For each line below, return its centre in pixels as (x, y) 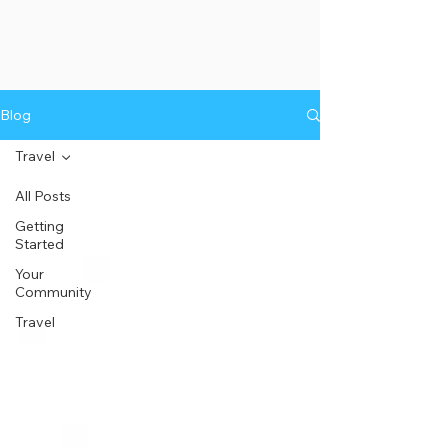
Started (39, 244)
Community (53, 292)
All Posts (43, 196)
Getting (39, 226)
